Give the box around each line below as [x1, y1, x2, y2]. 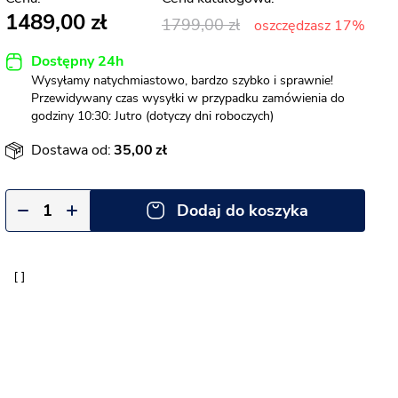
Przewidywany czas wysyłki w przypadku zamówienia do [31, 90, 345, 107]
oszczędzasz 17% [254, 16, 365, 36]
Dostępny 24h [31, 52, 123, 71]
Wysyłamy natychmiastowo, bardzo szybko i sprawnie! [31, 72, 333, 89]
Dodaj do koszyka [177, 200, 308, 221]
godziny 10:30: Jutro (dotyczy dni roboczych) [31, 107, 274, 124]
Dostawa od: [31, 140, 111, 160]
